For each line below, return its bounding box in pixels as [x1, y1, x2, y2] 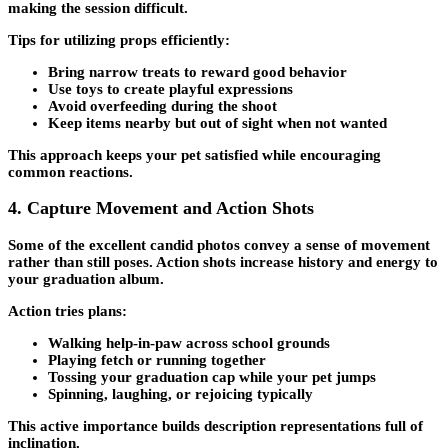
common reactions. [8, 163, 133, 180]
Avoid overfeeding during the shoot [48, 97, 277, 114]
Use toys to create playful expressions [48, 80, 293, 97]
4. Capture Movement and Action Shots [8, 198, 314, 219]
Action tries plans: [8, 302, 127, 319]
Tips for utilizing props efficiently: [8, 31, 230, 48]
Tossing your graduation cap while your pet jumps [48, 368, 376, 385]
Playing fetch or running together [48, 351, 266, 368]
